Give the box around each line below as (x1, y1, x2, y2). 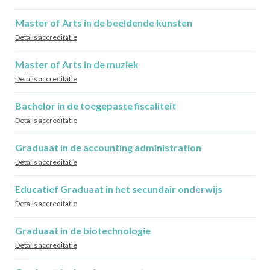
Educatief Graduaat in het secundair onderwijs (15, 183, 222, 195)
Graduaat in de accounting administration (15, 142, 201, 153)
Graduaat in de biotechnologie (15, 225, 151, 236)
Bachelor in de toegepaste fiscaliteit (15, 100, 176, 111)
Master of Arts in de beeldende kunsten (15, 17, 192, 28)
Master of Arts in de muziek (15, 58, 139, 70)
